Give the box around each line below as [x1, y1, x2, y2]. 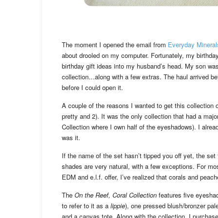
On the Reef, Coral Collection [74, 190, 157, 200]
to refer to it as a [62, 201, 110, 211]
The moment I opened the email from [62, 40, 168, 50]
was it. [62, 133, 80, 143]
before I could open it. [62, 83, 123, 92]
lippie [110, 201, 125, 211]
